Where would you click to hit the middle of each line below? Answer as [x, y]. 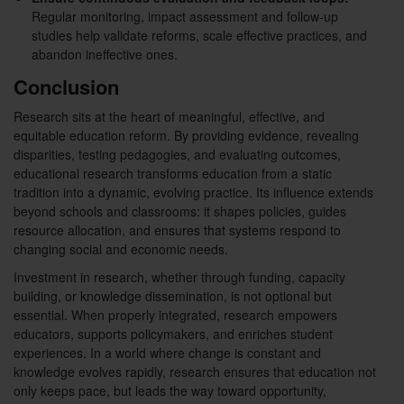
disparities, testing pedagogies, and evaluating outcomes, [177, 155]
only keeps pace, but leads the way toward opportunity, [170, 391]
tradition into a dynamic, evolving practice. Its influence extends [193, 193]
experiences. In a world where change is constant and [167, 353]
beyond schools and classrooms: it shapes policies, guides [180, 211]
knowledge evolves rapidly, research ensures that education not [195, 372]
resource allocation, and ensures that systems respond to [177, 230]
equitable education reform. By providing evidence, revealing [186, 136]
